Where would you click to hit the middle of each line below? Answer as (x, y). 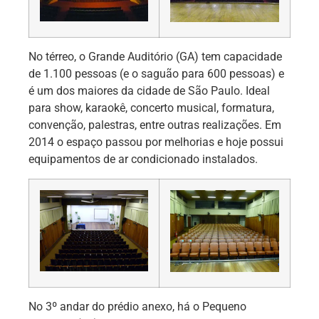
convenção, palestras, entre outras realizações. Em (155, 125)
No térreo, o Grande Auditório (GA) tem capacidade (155, 57)
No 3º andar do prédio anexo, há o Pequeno (137, 306)
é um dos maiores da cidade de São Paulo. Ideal (149, 91)
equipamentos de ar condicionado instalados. (143, 159)
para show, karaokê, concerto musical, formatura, (151, 108)
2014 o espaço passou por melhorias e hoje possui (156, 142)
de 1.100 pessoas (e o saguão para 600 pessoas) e (156, 74)
